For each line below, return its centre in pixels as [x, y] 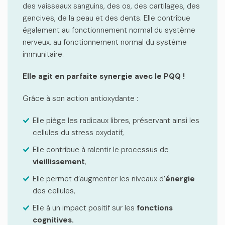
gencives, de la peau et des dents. [83, 18]
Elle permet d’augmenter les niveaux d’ [99, 179]
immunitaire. [43, 54]
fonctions [155, 208]
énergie [180, 179]
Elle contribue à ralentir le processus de [101, 150]
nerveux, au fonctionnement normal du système [105, 42]
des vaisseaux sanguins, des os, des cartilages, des [111, 6]
